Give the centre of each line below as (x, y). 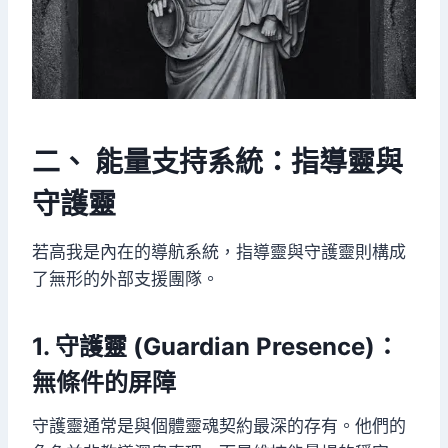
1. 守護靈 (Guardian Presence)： (215, 347)
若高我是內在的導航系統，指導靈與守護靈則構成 (219, 252)
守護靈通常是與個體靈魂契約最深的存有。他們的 (219, 426)
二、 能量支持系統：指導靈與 (217, 162)
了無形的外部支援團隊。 (125, 279)
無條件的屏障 (104, 383)
